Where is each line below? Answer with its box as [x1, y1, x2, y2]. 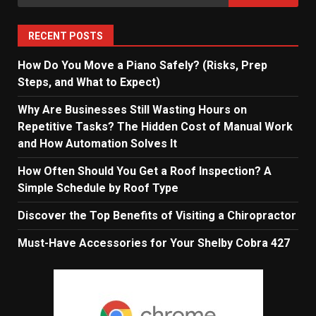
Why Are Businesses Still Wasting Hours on [18, 103, 247, 116]
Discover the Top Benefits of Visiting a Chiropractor [18, 209, 296, 222]
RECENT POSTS [28, 30, 103, 42]
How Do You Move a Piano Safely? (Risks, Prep [18, 59, 267, 72]
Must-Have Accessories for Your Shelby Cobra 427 [18, 236, 290, 250]
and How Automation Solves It [18, 137, 177, 150]
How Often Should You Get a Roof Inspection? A [18, 164, 272, 178]
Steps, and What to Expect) [18, 75, 160, 89]
